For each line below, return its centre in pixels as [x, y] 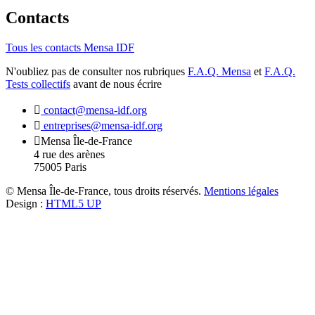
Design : [26, 203]
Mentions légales [241, 191]
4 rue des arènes [69, 154]
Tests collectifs [38, 84]
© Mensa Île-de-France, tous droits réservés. [105, 191]
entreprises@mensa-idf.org [102, 125]
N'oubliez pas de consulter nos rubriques [97, 71]
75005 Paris [60, 167]
